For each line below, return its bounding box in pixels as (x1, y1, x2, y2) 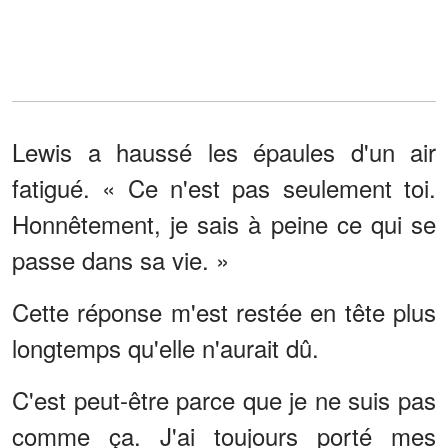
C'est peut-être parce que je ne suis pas (12, 381, 436, 417)
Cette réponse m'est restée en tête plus (12, 293, 436, 329)
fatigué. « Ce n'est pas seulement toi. (12, 169, 436, 205)
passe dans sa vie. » (12, 241, 229, 277)
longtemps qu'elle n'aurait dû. (12, 329, 319, 365)
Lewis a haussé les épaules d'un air (12, 133, 436, 169)
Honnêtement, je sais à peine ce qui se (12, 205, 436, 241)
